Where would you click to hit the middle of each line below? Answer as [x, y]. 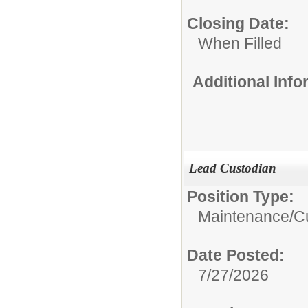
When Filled [240, 43]
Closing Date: [238, 23]
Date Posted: [236, 255]
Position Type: [241, 196]
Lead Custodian [232, 168]
